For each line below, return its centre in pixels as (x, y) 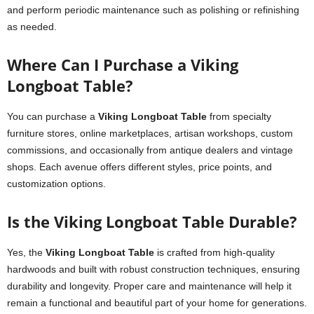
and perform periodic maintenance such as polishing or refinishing (153, 10)
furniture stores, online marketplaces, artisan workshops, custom (150, 133)
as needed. (32, 27)
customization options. (56, 184)
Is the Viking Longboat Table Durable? (152, 221)
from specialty (239, 116)
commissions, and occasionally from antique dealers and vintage (150, 150)
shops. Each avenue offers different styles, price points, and (139, 167)
